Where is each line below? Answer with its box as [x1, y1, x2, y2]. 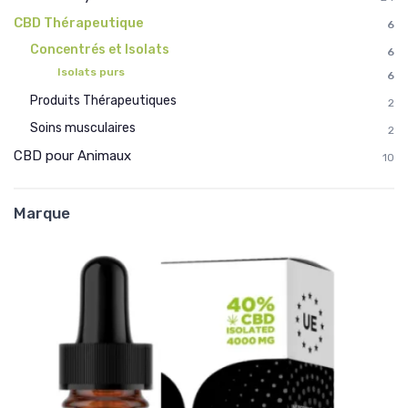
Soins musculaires [30, 120, 136, 137]
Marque [14, 204, 70, 223]
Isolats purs [57, 66, 125, 79]
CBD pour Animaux [14, 148, 131, 165]
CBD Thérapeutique [14, 15, 144, 32]
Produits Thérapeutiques [30, 93, 177, 109]
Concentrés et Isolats [30, 42, 169, 58]
